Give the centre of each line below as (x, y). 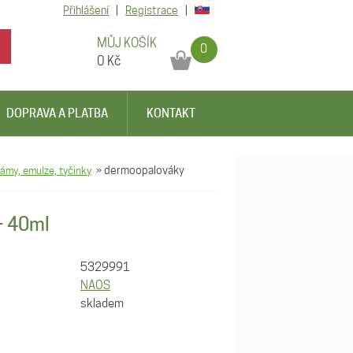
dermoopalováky (144, 170)
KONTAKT (171, 113)
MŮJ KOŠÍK (127, 43)
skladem (102, 303)
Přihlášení (86, 10)
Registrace (152, 10)
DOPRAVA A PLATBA (57, 113)
